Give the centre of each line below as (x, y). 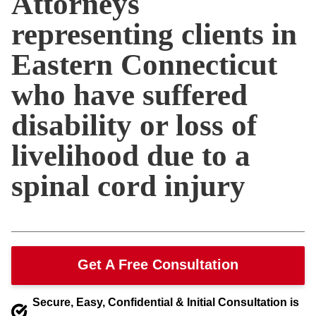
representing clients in (154, 34)
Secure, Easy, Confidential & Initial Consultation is (166, 302)
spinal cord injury (128, 186)
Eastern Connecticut (144, 65)
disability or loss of (134, 125)
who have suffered (129, 95)
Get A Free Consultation (158, 265)
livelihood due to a (131, 156)
